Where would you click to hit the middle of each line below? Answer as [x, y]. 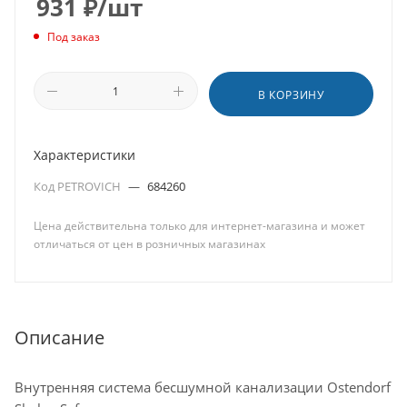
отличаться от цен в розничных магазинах [149, 244]
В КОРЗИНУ [291, 95]
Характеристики [84, 155]
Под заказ [74, 37]
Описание [60, 337]
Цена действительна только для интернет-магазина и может [199, 226]
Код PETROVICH [79, 186]
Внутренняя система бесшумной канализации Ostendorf [203, 387]
